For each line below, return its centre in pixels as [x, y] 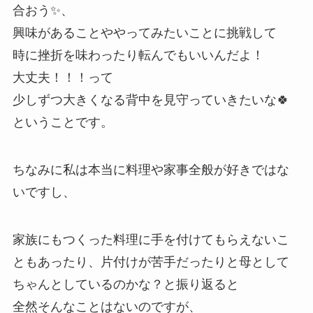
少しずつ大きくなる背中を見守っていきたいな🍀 [151, 100]
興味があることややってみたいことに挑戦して [144, 32]
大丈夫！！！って [63, 77]
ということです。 [63, 122]
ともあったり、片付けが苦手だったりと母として [151, 262]
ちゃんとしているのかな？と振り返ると [125, 284]
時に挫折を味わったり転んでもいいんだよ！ [138, 55]
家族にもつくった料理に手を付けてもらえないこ [151, 239]
